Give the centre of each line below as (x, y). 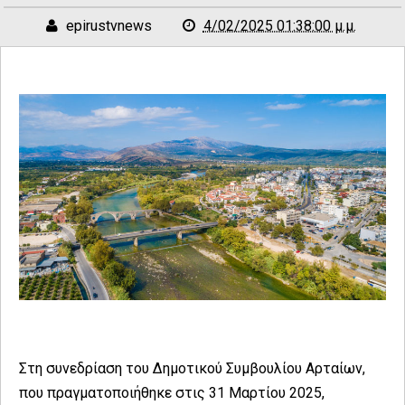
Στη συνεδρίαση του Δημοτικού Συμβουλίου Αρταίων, (192, 368)
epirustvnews (108, 26)
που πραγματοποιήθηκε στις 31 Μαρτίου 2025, (172, 392)
